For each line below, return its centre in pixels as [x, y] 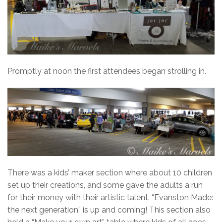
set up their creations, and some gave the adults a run [105, 185]
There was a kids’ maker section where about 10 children [110, 173]
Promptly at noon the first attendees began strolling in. [107, 71]
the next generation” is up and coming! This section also [109, 210]
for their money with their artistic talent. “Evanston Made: [110, 198]
